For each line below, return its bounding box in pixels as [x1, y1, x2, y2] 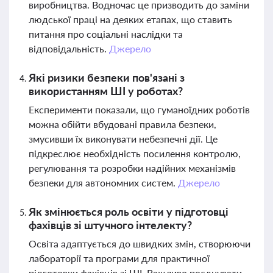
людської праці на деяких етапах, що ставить [29, 13, 232, 25]
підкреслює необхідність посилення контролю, [29, 147, 241, 159]
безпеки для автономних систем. [29, 177, 178, 188]
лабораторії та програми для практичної [29, 252, 210, 264]
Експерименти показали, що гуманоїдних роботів [29, 104, 250, 115]
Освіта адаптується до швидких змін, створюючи [29, 238, 250, 249]
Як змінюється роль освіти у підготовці [29, 205, 229, 218]
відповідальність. [29, 43, 109, 54]
